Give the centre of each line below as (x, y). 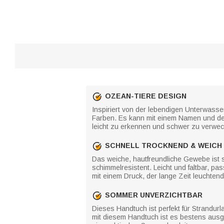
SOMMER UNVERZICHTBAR (154, 195)
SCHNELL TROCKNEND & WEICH (163, 145)
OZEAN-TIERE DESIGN (146, 96)
